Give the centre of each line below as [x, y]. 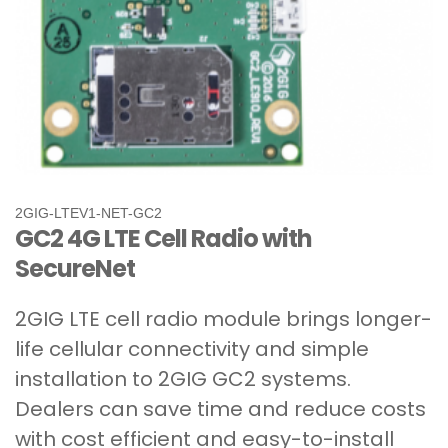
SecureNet [75, 268]
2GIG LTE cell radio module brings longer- [223, 318]
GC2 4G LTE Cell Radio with [163, 238]
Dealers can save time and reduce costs [220, 408]
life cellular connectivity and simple [192, 348]
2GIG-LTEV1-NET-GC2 [88, 212]
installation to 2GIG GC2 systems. [183, 378]
